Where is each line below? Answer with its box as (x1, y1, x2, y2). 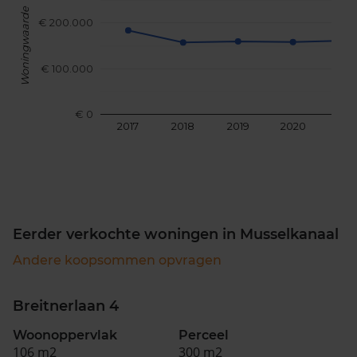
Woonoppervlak (13, 328, 117, 343)
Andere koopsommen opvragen (13, 253, 222, 268)
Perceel (178, 328, 229, 343)
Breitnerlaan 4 (13, 297, 119, 315)
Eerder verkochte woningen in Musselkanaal (13, 226, 339, 243)
